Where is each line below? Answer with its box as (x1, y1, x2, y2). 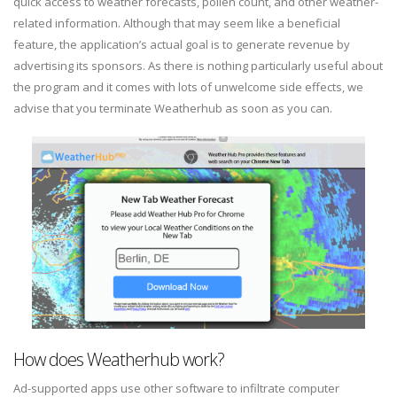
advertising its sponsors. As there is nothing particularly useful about (13, 58, 383, 74)
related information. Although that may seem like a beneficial (13, 15, 340, 31)
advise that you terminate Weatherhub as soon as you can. (13, 100, 332, 116)
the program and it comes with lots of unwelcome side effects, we (13, 79, 363, 95)
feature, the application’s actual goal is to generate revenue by (13, 36, 350, 52)
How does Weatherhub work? (13, 347, 224, 372)
